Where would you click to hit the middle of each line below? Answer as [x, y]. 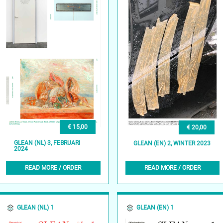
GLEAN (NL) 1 [35, 208]
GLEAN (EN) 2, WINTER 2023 [172, 144]
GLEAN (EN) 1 [155, 208]
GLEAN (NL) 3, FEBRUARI [47, 143]
